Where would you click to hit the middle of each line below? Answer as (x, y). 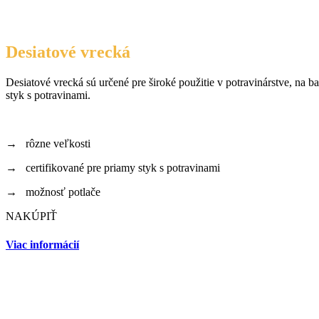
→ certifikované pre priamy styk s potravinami (113, 168)
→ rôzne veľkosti (48, 144)
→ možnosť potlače (53, 192)
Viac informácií (42, 244)
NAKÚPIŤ (31, 216)
